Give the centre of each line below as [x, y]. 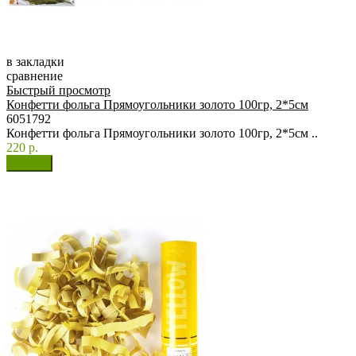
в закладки [35, 62]
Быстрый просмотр [58, 91]
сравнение [35, 76]
